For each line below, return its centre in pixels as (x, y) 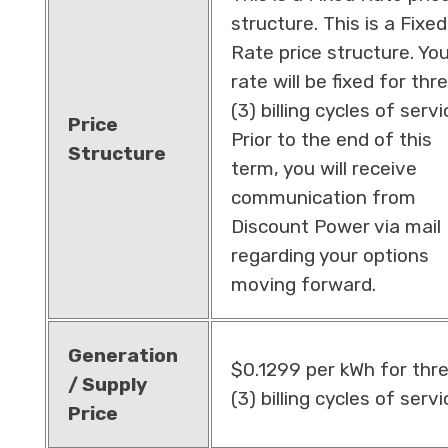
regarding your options (329, 255)
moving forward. (303, 284)
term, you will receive (323, 168)
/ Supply (107, 384)
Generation (122, 355)
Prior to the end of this (331, 139)
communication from (323, 197)
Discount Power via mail (335, 226)
